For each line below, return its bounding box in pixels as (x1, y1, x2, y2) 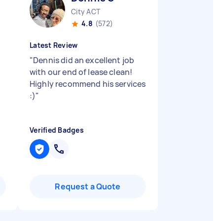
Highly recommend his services (30, 78, 146, 89)
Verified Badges (30, 125, 84, 135)
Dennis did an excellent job (33, 55, 135, 66)
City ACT (71, 7, 100, 16)
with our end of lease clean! (30, 67, 133, 77)
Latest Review (30, 40, 78, 50)
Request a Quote (55, 181, 121, 192)
